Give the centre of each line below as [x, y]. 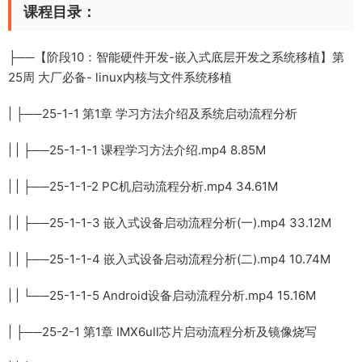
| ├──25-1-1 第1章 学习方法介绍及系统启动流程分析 [153, 113]
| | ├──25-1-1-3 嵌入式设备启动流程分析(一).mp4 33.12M [170, 222]
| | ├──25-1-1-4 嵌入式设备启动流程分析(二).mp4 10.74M [169, 259]
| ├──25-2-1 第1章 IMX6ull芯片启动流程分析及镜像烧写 [162, 331]
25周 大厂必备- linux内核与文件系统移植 [120, 77]
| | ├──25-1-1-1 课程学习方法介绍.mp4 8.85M [137, 149]
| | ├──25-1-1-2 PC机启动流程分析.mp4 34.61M [143, 186]
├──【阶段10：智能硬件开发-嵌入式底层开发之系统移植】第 [176, 57]
